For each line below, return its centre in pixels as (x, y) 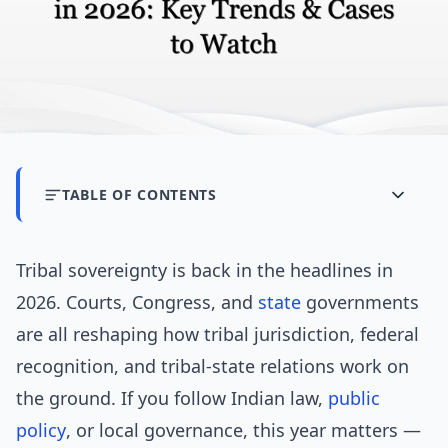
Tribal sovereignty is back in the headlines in (204, 270)
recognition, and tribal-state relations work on (212, 366)
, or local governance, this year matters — (243, 430)
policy (41, 430)
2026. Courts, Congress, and (137, 302)
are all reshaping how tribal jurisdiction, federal (217, 334)
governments (360, 302)
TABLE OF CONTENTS (139, 195)
